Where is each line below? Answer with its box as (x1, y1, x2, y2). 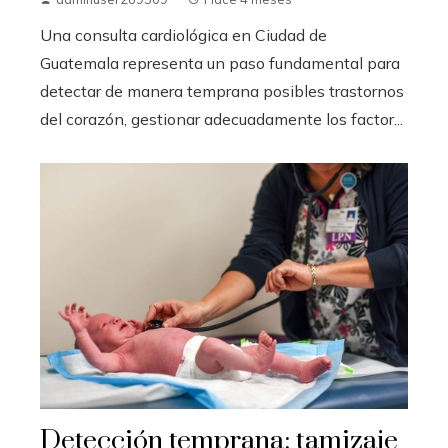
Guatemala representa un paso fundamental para (40, 52, 400, 73)
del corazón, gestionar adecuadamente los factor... (40, 108, 403, 129)
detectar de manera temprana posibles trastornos (40, 80, 404, 101)
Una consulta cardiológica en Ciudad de (40, 24, 327, 45)
